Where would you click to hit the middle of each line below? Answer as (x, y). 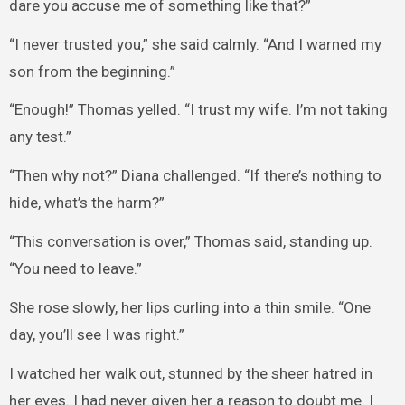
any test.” (40, 137)
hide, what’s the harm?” (86, 203)
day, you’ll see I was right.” (96, 334)
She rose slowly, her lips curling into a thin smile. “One (189, 307)
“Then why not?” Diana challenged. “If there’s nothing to (195, 176)
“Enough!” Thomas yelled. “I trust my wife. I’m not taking (198, 110)
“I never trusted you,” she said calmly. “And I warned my (195, 44)
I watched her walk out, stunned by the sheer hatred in (190, 373)
